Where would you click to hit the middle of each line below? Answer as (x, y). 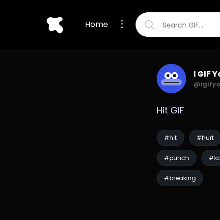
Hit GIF (170, 110)
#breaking (180, 178)
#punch (176, 158)
